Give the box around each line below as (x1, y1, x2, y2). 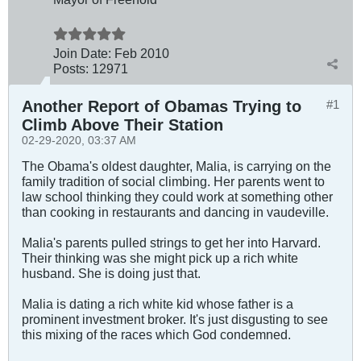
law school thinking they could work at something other (22, 189, 333, 204)
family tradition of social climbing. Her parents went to (22, 173, 325, 189)
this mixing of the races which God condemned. (22, 326, 291, 342)
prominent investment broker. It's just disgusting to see (22, 311, 328, 326)
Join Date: (53, 45, 111, 60)
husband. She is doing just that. (22, 265, 201, 280)
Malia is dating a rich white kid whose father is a (22, 296, 293, 311)
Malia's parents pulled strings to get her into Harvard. (22, 234, 321, 250)
